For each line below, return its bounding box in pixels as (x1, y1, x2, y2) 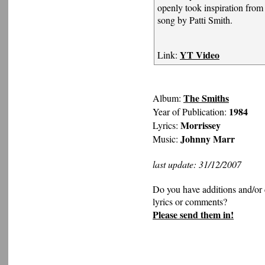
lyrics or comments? (153, 195, 227, 208)
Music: (153, 132, 180, 145)
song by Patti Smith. (157, 13, 232, 26)
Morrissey (180, 118, 221, 132)
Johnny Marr (180, 131, 235, 146)
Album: (153, 91, 183, 104)
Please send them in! (153, 207, 234, 221)
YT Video (180, 47, 219, 62)
